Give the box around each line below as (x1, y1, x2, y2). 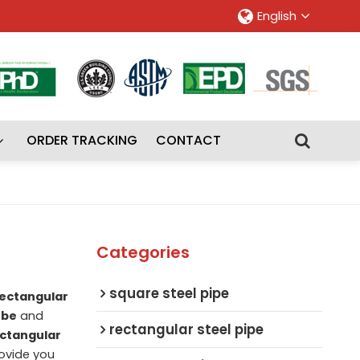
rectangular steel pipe (108, 319, 264, 339)
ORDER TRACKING (26, 131, 137, 149)
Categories (96, 240, 190, 264)
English (257, 8, 297, 24)
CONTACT (156, 131, 222, 149)
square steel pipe (108, 283, 229, 303)
